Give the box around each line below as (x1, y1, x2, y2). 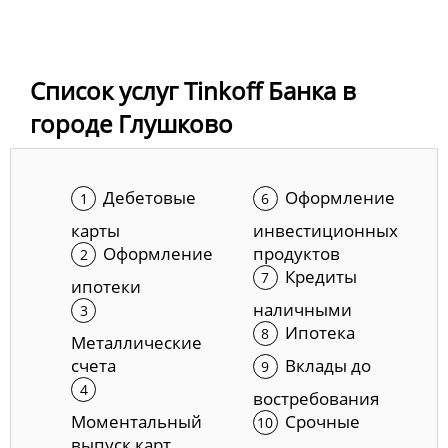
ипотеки (71, 275, 141, 299)
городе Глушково (30, 107, 233, 141)
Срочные (284, 410, 360, 434)
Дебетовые (103, 186, 196, 210)
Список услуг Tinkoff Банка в (30, 74, 356, 108)
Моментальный (71, 410, 202, 434)
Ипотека (284, 321, 355, 345)
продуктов (252, 242, 340, 266)
